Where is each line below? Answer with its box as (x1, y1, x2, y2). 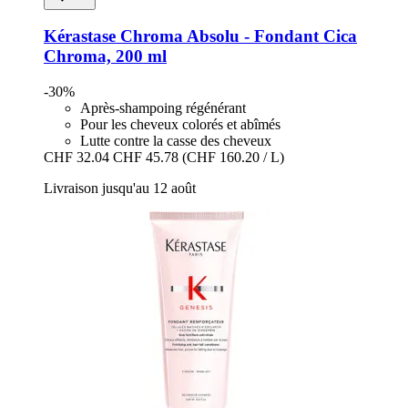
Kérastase (44, 26, 116, 46)
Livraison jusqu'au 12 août (44, 180, 196, 197)
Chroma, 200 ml (44, 46, 167, 66)
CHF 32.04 (44, 149, 109, 166)
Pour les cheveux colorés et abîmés (80, 117, 280, 133)
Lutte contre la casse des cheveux (80, 133, 271, 149)
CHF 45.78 (113, 149, 178, 166)
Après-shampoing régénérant (80, 100, 246, 117)
